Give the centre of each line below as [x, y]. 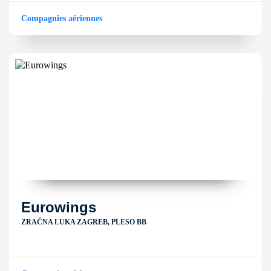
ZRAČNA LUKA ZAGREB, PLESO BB [84, 222]
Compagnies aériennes [62, 18]
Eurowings [59, 207]
